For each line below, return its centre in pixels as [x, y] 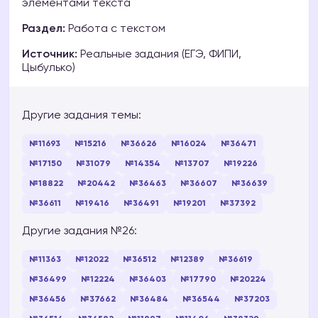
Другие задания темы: [82, 115]
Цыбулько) [49, 68]
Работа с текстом [115, 29]
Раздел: [44, 29]
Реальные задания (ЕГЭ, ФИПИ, [159, 54]
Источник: [50, 54]
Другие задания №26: [79, 231]
